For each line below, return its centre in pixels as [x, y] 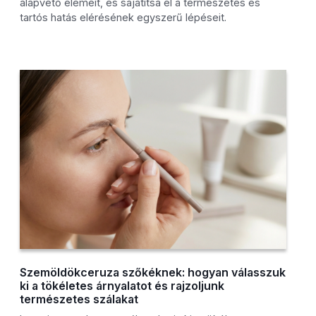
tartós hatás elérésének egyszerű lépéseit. [123, 18]
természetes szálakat [79, 299]
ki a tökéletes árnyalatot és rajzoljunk [122, 286]
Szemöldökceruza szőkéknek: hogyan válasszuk [153, 273]
